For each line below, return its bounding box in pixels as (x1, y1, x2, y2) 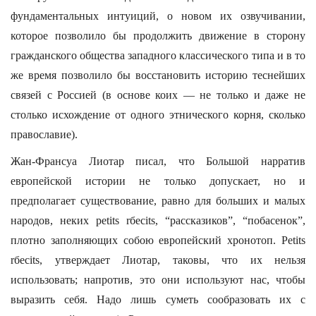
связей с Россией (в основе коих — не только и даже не (11, 89, 305, 101)
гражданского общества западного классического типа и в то (11, 49, 305, 61)
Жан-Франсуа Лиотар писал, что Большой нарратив (11, 155, 305, 167)
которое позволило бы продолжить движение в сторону (11, 30, 305, 42)
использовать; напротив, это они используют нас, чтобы (11, 274, 305, 286)
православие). (11, 128, 78, 140)
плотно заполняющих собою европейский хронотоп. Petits (11, 234, 305, 246)
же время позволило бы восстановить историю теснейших (11, 69, 305, 81)
